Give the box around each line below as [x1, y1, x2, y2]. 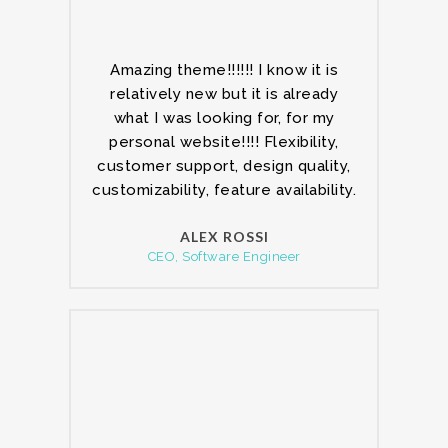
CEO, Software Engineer [147, 249, 301, 264]
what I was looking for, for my [113, 109, 335, 127]
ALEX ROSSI [179, 228, 269, 245]
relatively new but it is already [110, 85, 338, 103]
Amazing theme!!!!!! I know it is [110, 61, 338, 79]
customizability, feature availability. [92, 181, 356, 199]
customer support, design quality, [97, 157, 351, 175]
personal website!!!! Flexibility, [109, 133, 339, 151]
